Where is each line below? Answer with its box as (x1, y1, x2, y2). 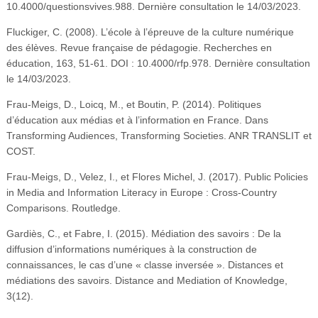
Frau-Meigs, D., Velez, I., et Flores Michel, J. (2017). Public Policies (6, 170, 308, 182)
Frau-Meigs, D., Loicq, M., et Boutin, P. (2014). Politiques (6, 98, 261, 110)
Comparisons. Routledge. (6, 202, 121, 214)
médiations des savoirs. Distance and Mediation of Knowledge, (6, 274, 287, 286)
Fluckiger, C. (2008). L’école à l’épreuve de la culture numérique (6, 26, 294, 38)
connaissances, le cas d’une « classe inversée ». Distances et (6, 258, 283, 270)
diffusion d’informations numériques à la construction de (6, 243, 257, 255)
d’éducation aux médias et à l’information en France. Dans (6, 114, 268, 126)
